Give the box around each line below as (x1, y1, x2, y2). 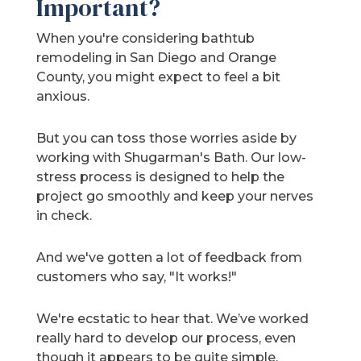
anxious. (36, 89, 90, 105)
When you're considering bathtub (36, 31, 255, 47)
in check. (36, 208, 93, 224)
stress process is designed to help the (36, 169, 285, 185)
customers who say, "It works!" (36, 269, 238, 285)
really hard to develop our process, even (36, 330, 297, 346)
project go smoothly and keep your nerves (36, 189, 314, 205)
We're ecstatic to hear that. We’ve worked (36, 311, 309, 327)
